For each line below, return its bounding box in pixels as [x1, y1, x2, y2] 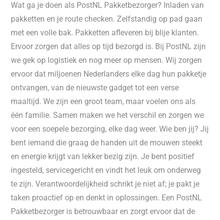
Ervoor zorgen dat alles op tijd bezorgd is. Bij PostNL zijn [11, 42, 206, 51]
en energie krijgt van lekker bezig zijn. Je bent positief [11, 152, 195, 161]
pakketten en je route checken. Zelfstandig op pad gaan [11, 14, 203, 24]
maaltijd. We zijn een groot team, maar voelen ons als [11, 97, 196, 106]
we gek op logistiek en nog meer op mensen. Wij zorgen [11, 55, 202, 65]
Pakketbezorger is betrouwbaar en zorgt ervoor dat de [11, 207, 195, 216]
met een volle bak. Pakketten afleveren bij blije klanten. [11, 28, 199, 37]
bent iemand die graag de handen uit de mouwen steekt [11, 138, 203, 147]
